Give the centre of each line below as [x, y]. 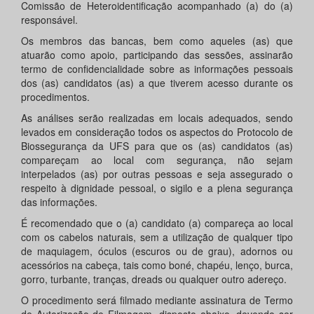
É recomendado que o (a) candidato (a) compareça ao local [157, 223]
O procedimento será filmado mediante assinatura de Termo [157, 300]
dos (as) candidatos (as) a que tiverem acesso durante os [157, 83]
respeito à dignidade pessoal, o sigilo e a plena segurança [157, 188]
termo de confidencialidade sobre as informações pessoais [157, 69]
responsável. [49, 20]
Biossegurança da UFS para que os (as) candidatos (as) [157, 146]
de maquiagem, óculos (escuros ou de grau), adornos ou [157, 251]
